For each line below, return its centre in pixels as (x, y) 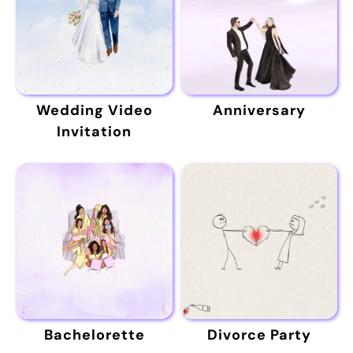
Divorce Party (259, 335)
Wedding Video (94, 111)
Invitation (94, 132)
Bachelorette (94, 335)
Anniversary (259, 111)
